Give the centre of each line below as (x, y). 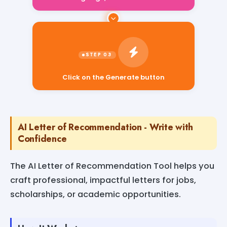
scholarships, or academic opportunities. (96, 194)
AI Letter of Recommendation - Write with (106, 127)
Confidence (42, 139)
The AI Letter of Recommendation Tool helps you (112, 166)
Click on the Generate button (113, 77)
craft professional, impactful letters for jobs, (103, 180)
